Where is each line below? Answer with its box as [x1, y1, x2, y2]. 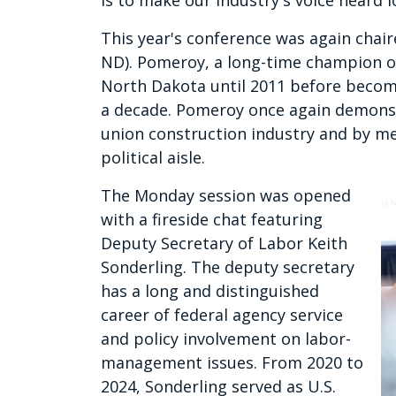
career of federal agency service [101, 304, 343, 326]
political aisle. [101, 147, 205, 169]
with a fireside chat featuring [101, 209, 323, 231]
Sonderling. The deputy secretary [101, 256, 354, 278]
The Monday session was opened [101, 185, 351, 207]
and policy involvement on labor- [101, 328, 351, 350]
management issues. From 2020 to [101, 352, 363, 374]
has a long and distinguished [101, 280, 319, 302]
